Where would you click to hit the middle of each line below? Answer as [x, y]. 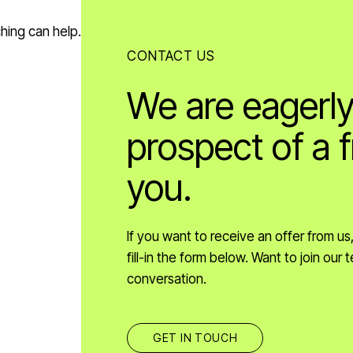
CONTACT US [171, 56]
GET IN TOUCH [195, 338]
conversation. [166, 279]
